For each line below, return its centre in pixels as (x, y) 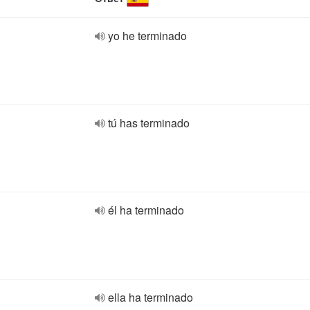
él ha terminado (146, 210)
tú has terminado (149, 123)
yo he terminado (147, 36)
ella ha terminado (151, 297)
